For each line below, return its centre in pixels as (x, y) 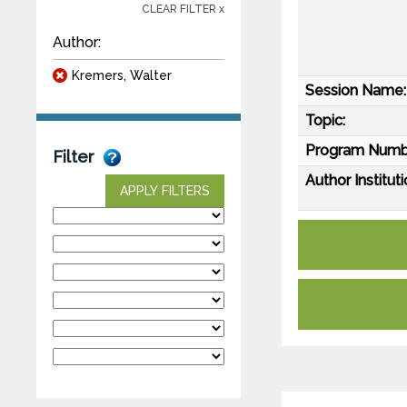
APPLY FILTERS (165, 190)
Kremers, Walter (122, 75)
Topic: (325, 120)
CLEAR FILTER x (183, 9)
